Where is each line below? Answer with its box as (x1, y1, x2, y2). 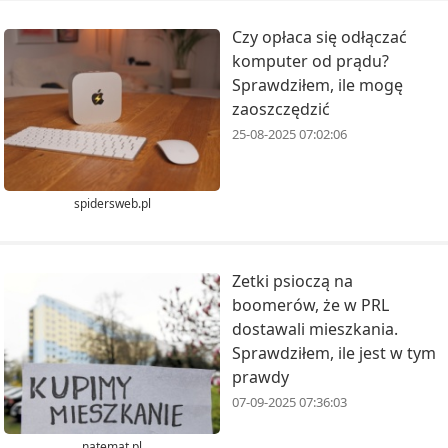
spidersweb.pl (73, 194, 151, 212)
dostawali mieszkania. (232, 317, 398, 340)
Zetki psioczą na (232, 269, 353, 292)
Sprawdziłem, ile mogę (232, 74, 403, 97)
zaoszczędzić (232, 98, 330, 121)
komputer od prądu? (232, 50, 389, 73)
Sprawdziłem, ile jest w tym (232, 341, 436, 364)
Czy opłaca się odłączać (232, 26, 407, 49)
